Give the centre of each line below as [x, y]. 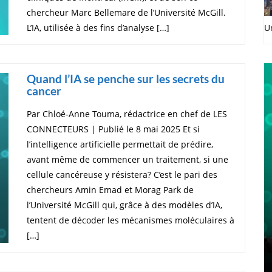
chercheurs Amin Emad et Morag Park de [110, 189]
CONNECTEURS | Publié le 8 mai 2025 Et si [113, 129]
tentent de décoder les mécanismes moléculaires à [131, 220]
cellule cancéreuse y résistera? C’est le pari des [122, 174]
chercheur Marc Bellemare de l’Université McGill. [126, 12]
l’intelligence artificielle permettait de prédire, [120, 144]
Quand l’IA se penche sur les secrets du [126, 78]
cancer [44, 90]
